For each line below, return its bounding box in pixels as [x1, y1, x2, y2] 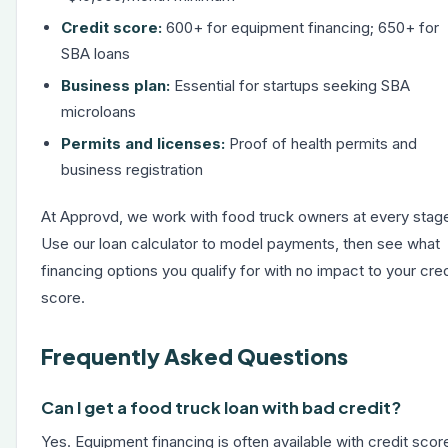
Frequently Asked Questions [41, 343, 348, 370]
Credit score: [61, 18, 162, 37]
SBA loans [61, 44, 130, 63]
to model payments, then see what [198, 234, 440, 253]
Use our [41, 234, 99, 253]
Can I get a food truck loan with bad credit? [41, 397, 401, 418]
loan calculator [99, 234, 198, 253]
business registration [61, 160, 203, 179]
